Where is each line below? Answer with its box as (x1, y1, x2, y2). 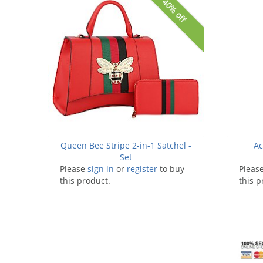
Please (60, 163, 87, 174)
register (127, 163, 157, 174)
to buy (157, 163, 184, 174)
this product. (60, 174, 110, 186)
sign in (87, 163, 114, 174)
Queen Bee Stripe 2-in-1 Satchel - (60, 139, 191, 151)
